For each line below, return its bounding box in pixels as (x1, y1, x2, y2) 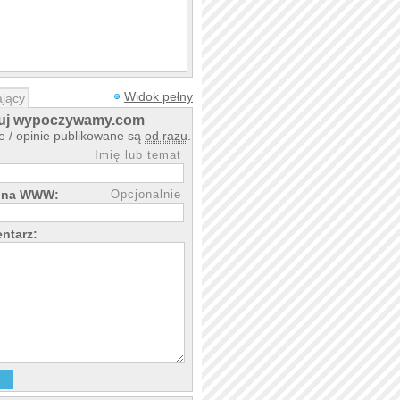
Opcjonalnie (111, 187, 181, 201)
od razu (145, 129, 187, 143)
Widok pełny (124, 89, 193, 104)
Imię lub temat (95, 148, 181, 162)
